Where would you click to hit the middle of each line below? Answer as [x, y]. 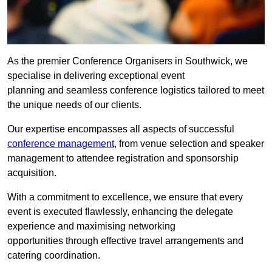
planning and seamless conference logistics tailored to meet [136, 90]
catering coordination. [54, 256]
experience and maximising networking [91, 226]
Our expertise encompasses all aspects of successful [121, 129]
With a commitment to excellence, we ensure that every [125, 197]
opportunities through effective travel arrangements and [125, 241]
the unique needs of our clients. [74, 105]
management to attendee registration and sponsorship [123, 158]
